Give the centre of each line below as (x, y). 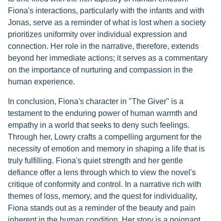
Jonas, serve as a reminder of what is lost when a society (107, 22)
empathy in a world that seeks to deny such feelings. (99, 125)
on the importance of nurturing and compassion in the (100, 70)
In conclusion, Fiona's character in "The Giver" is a (96, 101)
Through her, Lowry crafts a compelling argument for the (105, 137)
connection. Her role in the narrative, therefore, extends (103, 46)
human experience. (41, 82)
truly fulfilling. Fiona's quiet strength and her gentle (95, 161)
